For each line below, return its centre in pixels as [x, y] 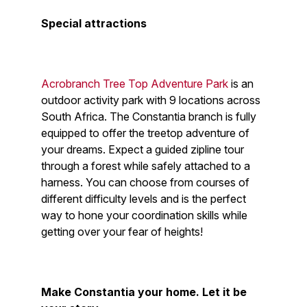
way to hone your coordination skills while [144, 215]
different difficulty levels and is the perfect [144, 199]
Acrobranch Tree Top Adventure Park [135, 84]
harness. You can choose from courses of [145, 182]
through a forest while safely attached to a [146, 166]
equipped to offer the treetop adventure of [145, 133]
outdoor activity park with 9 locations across [151, 100]
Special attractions [95, 23]
